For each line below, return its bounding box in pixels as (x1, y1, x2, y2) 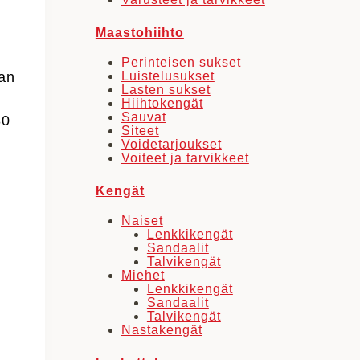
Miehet (121, 268, 165, 282)
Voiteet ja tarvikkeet (121, 150, 249, 165)
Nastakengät (121, 322, 202, 337)
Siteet (121, 123, 159, 137)
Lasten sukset (121, 82, 211, 96)
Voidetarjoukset (121, 137, 222, 151)
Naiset (121, 213, 163, 227)
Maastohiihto (95, 25, 184, 39)
